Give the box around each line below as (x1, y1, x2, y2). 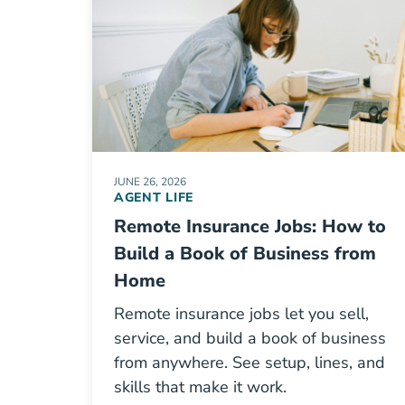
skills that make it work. (114, 376, 287, 398)
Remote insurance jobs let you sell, (114, 303, 369, 325)
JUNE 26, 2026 (114, 174, 186, 189)
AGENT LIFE (114, 189, 193, 206)
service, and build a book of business (114, 327, 386, 349)
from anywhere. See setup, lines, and (114, 352, 385, 373)
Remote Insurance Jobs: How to (114, 214, 386, 239)
